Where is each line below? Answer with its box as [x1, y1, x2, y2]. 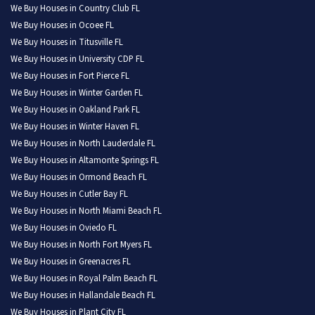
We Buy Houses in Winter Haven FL [11, 120, 139, 134]
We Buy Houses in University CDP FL [11, 53, 144, 66]
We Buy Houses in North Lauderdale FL [11, 137, 155, 150]
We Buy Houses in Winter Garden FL [11, 86, 143, 100]
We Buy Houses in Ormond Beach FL [11, 171, 147, 184]
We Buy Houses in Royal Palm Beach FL [11, 272, 157, 285]
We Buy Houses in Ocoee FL [11, 19, 114, 32]
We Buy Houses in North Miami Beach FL [11, 205, 162, 218]
